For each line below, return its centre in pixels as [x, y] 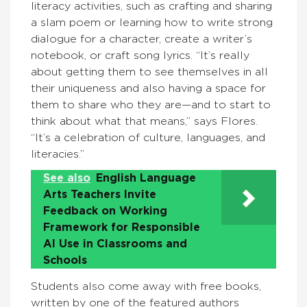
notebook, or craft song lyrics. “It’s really [140, 56]
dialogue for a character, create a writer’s [142, 39]
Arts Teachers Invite [100, 195]
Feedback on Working [105, 211]
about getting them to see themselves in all [149, 72]
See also [67, 178]
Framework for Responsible [122, 228]
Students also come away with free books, [146, 286]
